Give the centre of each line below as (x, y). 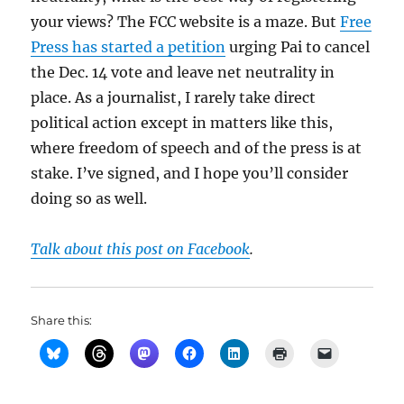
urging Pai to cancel (298, 46)
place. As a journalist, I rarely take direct (174, 97)
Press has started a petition (129, 46)
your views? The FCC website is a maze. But (186, 21)
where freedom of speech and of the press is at (197, 147)
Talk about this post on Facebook (141, 248)
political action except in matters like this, (182, 122)
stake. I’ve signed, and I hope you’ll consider (190, 173)
